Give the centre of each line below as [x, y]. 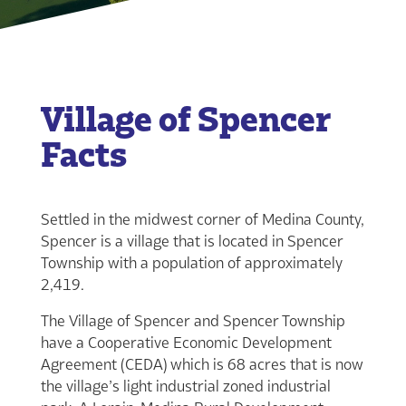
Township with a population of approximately [191, 263]
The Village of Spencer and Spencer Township [193, 321]
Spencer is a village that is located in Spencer [192, 241]
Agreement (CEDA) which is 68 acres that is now [202, 364]
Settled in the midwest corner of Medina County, [202, 219]
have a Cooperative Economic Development [186, 343]
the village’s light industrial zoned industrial [185, 386]
